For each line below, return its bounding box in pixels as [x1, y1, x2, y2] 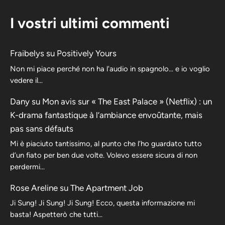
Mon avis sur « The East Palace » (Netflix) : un [42, 96, 212, 106]
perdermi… [10, 162, 45, 171]
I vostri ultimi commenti [10, 14, 170, 32]
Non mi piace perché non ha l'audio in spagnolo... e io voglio [10, 64, 210, 73]
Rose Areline [10, 182, 58, 193]
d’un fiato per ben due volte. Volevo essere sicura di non [10, 150, 197, 160]
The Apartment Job [70, 182, 143, 193]
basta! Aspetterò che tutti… [10, 210, 102, 219]
